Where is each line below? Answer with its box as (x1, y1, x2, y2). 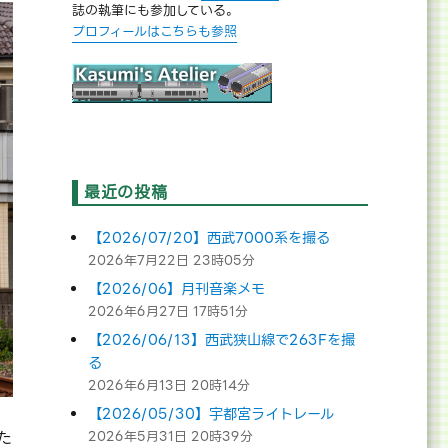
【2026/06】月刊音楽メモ (88, 277, 266, 301)
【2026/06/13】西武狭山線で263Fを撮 (88, 328, 356, 352)
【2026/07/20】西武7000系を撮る (88, 226, 331, 250)
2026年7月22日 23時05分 (88, 249, 256, 271)
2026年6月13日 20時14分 (88, 374, 251, 396)
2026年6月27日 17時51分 (88, 300, 249, 322)
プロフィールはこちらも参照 (71, 21, 237, 43)
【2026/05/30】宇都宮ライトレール (88, 402, 335, 426)
